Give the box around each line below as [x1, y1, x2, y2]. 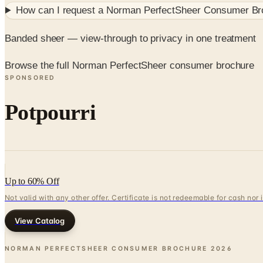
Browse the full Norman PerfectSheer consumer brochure [5, 60, 255, 72]
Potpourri [5, 100, 96, 125]
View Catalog [15, 215, 65, 225]
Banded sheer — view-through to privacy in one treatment [5, 32, 257, 44]
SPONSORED [5, 74, 56, 82]
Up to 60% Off [5, 176, 59, 186]
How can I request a [16, 5, 106, 16]
